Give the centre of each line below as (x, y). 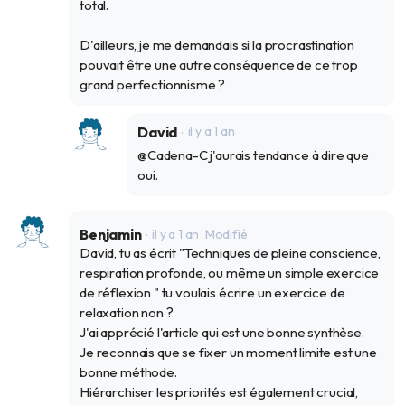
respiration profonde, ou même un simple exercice (230, 273)
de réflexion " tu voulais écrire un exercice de (212, 293)
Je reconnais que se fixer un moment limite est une (228, 353)
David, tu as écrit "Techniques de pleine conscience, (230, 253)
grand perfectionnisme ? (153, 85)
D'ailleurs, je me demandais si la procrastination (217, 45)
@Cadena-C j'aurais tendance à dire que (253, 155)
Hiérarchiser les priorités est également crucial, (219, 392)
